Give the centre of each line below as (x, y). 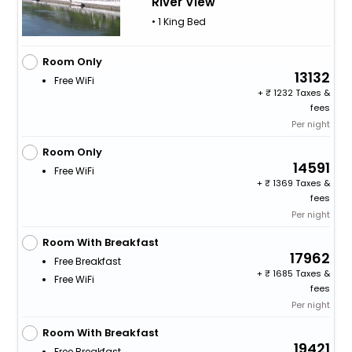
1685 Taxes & (301, 274)
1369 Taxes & (301, 183)
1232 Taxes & (301, 93)
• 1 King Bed (178, 22)
